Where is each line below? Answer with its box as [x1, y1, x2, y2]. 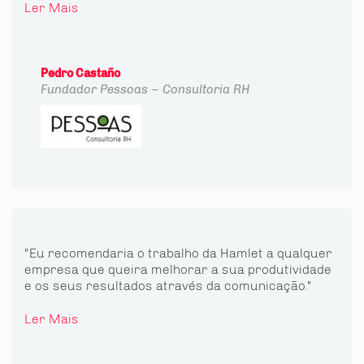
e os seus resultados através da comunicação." [24, 278, 312, 293]
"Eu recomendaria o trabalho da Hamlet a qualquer [24, 245, 332, 261]
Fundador [41, 82, 97, 97]
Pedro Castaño [41, 67, 120, 80]
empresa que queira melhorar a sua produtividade [24, 262, 331, 277]
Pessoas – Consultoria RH [100, 82, 249, 97]
